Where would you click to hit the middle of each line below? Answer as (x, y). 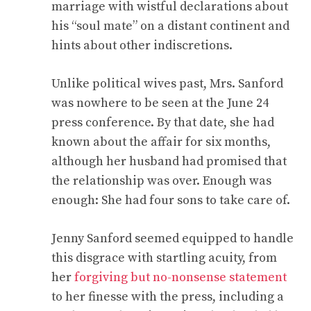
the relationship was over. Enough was (161, 181)
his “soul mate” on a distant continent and (170, 26)
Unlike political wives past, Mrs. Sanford (167, 84)
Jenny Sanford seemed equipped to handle (173, 238)
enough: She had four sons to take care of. (171, 200)
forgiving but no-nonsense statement (180, 277)
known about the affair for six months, (161, 142)
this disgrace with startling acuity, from (164, 258)
